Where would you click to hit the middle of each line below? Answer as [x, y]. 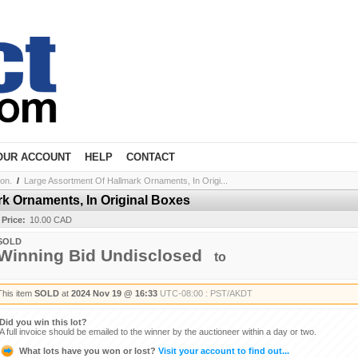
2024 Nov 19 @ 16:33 [114, 293]
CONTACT [151, 157]
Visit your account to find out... [223, 350]
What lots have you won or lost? [88, 350]
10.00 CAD [51, 220]
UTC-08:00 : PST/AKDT [206, 293]
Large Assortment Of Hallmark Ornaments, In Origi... [126, 181]
